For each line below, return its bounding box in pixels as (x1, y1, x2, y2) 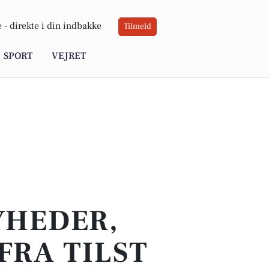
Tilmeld (124, 21, 151, 32)
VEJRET (52, 50, 86, 62)
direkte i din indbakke (10, 20, 101, 32)
